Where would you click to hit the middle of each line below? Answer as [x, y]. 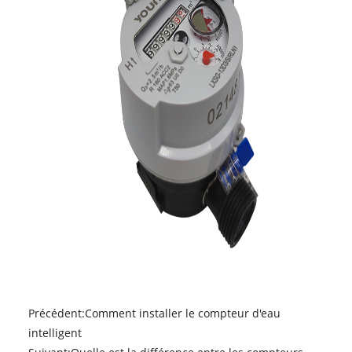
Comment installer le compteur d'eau [182, 313]
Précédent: [56, 313]
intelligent [55, 332]
